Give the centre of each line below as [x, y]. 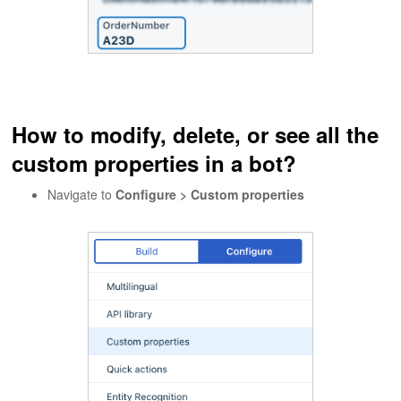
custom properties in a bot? [154, 162]
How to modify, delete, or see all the [196, 134]
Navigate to [82, 194]
